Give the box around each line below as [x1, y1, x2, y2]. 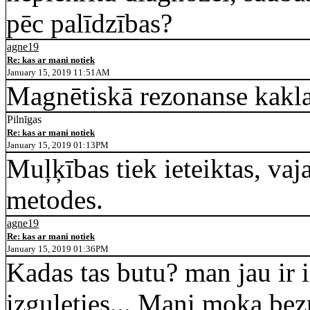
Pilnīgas [7, 113, 42, 125]
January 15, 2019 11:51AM [7, 67, 110, 77]
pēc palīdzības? [6, 8, 172, 38]
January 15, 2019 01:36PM [7, 244, 109, 254]
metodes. [6, 185, 103, 215]
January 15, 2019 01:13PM [7, 140, 109, 150]
